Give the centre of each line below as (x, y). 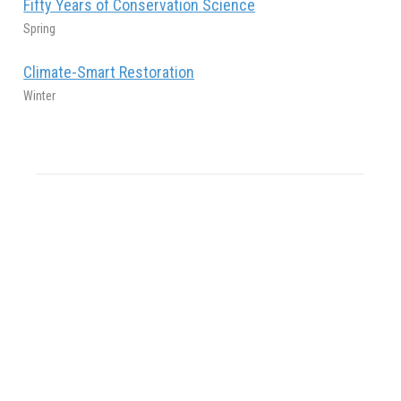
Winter (40, 95)
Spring (40, 28)
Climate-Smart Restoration (109, 72)
